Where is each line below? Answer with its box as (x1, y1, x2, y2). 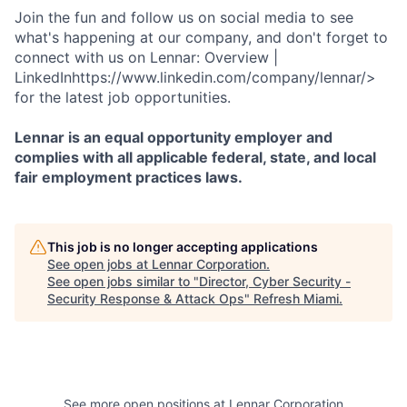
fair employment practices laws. (15, 168, 243, 186)
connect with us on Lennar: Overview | (15, 48, 278, 66)
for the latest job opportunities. (15, 88, 231, 106)
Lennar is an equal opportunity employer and (15, 128, 333, 146)
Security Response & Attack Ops (47, 291, 244, 306)
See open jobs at (47, 256, 152, 272)
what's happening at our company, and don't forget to (15, 28, 388, 46)
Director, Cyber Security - (199, 273, 351, 289)
